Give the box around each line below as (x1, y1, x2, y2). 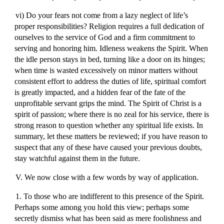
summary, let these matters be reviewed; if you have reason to (14, 132, 208, 140)
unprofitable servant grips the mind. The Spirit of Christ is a (14, 99, 202, 107)
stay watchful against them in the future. (14, 154, 140, 162)
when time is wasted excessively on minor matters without (14, 66, 198, 74)
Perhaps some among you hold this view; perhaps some (14, 203, 189, 211)
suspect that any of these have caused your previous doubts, (14, 143, 202, 151)
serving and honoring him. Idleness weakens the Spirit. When (14, 44, 208, 52)
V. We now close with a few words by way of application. (15, 173, 198, 181)
